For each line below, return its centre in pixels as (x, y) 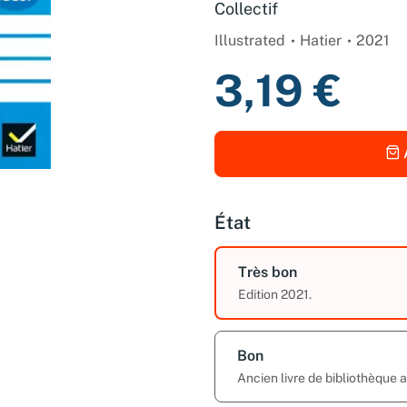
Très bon (268, 272)
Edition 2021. (275, 294)
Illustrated (250, 40)
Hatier (321, 40)
